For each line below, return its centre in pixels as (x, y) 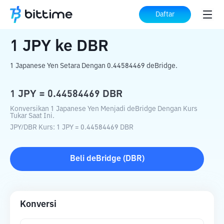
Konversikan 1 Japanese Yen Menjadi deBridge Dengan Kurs (104, 109)
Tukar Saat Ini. (32, 116)
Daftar (165, 14)
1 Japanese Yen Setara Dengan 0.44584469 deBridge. (94, 66)
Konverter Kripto (79, 15)
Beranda (25, 15)
